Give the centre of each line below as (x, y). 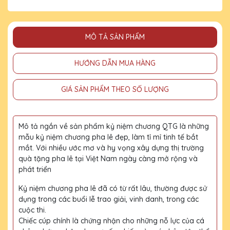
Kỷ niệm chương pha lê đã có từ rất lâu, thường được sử (113, 188)
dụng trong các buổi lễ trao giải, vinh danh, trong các (109, 199)
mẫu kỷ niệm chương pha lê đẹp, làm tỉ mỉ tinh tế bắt (108, 137)
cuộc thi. (32, 210)
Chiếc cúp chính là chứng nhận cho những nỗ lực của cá (111, 221)
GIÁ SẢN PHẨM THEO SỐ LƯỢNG (115, 89)
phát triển (35, 169)
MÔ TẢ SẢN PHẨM (115, 37)
